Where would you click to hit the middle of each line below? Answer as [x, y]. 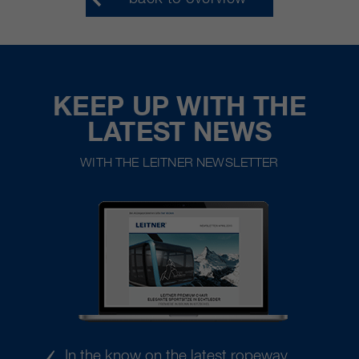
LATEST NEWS [179, 131]
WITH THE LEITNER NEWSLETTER [179, 162]
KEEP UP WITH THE [179, 105]
